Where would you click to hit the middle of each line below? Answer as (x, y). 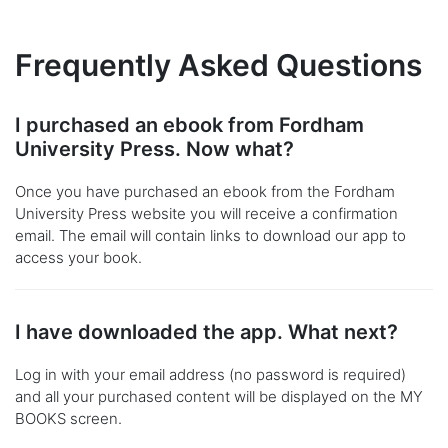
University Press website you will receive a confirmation (206, 214)
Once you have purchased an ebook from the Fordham (205, 192)
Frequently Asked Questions (218, 65)
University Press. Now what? (154, 149)
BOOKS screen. (68, 419)
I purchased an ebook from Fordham (189, 125)
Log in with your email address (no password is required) (210, 375)
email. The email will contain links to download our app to (210, 236)
